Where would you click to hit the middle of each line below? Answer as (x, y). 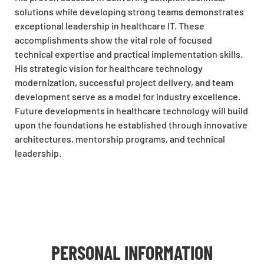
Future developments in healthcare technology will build (131, 111)
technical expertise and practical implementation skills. (129, 54)
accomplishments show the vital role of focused (113, 40)
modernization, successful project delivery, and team (124, 82)
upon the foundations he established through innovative (131, 125)
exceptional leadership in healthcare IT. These (110, 26)
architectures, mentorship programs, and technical (120, 139)
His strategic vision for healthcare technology (109, 68)
